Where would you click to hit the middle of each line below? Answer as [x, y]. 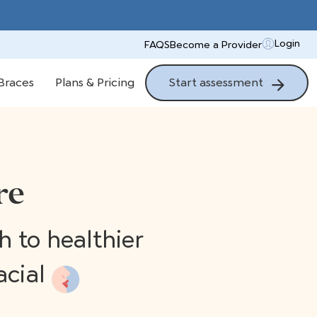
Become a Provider [216, 45]
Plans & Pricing [95, 83]
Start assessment [218, 82]
